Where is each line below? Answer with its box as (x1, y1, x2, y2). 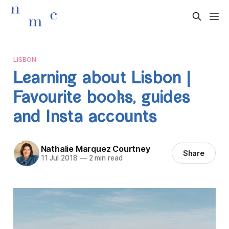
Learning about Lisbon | (13, 70, 191, 89)
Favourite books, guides (13, 89, 191, 109)
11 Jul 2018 (40, 154, 78, 163)
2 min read (86, 154, 123, 163)
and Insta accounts (13, 109, 157, 128)
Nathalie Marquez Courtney (40, 144, 150, 154)
